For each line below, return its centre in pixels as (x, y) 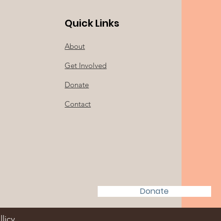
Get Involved (86, 65)
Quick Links (92, 23)
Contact (78, 104)
